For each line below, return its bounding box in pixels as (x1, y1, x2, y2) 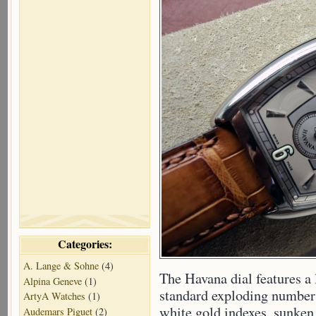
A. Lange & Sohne (23, 259, 99, 273)
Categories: (57, 235, 112, 252)
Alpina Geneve (23, 274, 82, 288)
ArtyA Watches (23, 289, 85, 303)
